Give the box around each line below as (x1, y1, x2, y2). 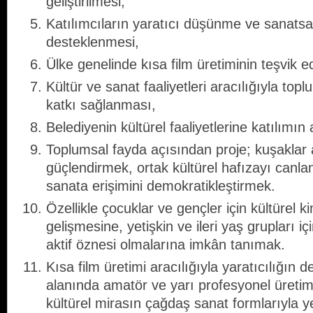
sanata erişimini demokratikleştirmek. (46, 178, 275, 194)
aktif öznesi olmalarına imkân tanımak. (46, 237, 285, 253)
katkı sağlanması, (46, 97, 156, 113)
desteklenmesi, (46, 34, 139, 50)
